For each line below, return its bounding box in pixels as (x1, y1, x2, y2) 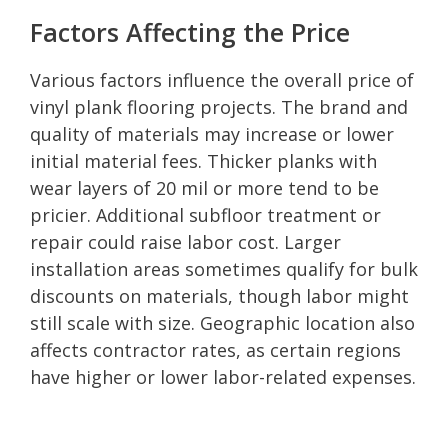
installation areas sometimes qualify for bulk (30, 256, 418, 281)
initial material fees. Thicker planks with (30, 148, 377, 173)
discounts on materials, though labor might (30, 283, 409, 308)
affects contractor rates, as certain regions (30, 337, 401, 362)
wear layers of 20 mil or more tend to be (30, 175, 379, 200)
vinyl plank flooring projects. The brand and (30, 94, 408, 119)
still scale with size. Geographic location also (30, 310, 415, 335)
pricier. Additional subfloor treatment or (30, 202, 381, 227)
